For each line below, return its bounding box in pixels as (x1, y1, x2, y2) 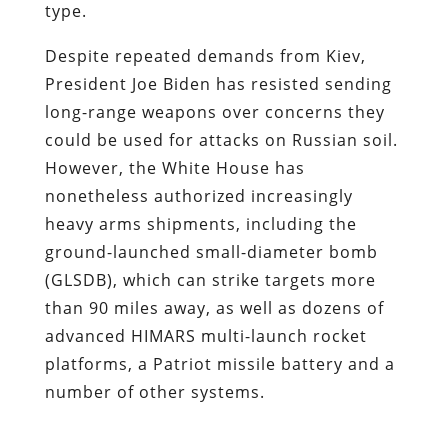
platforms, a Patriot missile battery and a (44, 352, 395, 375)
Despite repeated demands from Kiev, (44, 44, 366, 67)
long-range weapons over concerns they (44, 100, 385, 123)
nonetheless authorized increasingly (44, 184, 353, 207)
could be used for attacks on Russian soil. (44, 128, 398, 151)
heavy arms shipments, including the (44, 212, 357, 235)
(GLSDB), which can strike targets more (44, 268, 376, 291)
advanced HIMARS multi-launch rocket (44, 324, 367, 347)
